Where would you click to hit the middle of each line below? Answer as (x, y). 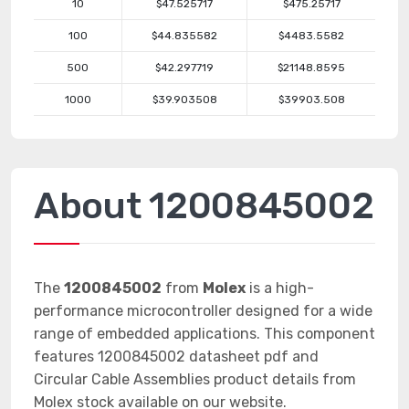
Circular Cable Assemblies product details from (195, 379)
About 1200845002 (204, 206)
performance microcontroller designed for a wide (203, 311)
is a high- (280, 288)
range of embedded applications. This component (204, 334)
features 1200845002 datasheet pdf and (176, 357)
